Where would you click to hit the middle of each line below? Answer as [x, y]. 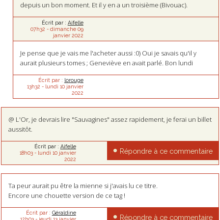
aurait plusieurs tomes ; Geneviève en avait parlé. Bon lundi [107, 63]
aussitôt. [20, 129]
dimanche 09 [67, 29]
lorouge [74, 80]
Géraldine [64, 213]
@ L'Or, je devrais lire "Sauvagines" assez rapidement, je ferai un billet [110, 119]
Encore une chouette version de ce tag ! [67, 195]
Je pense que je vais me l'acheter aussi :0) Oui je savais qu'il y [109, 53]
